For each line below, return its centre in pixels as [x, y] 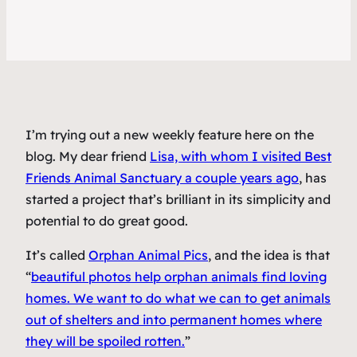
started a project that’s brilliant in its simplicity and [178, 200]
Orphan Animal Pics [148, 255]
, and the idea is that [269, 255]
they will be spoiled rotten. [105, 341]
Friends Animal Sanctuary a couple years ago [162, 178]
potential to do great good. [107, 221]
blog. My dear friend [88, 157]
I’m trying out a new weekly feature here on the [170, 135]
